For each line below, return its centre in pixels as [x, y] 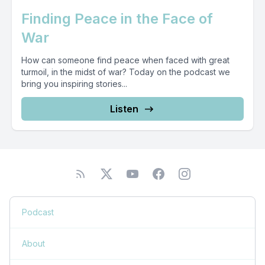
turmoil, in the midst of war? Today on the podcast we [126, 72]
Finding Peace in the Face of [117, 19]
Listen [124, 109]
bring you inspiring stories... [74, 84]
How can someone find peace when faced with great [125, 60]
